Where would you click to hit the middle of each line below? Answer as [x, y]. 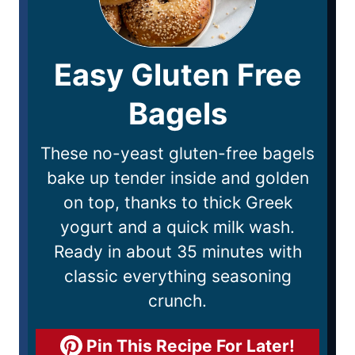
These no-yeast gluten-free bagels [177, 153]
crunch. [177, 301]
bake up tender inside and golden [177, 178]
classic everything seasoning [177, 276]
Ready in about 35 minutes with [177, 252]
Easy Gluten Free [177, 74]
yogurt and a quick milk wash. [177, 227]
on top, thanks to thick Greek [177, 202]
